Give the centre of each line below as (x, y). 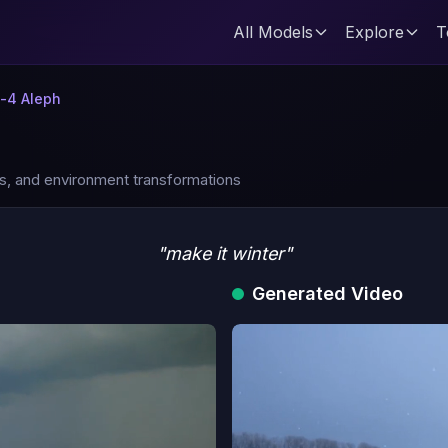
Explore (374, 32)
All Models (273, 32)
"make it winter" (224, 253)
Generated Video (327, 293)
